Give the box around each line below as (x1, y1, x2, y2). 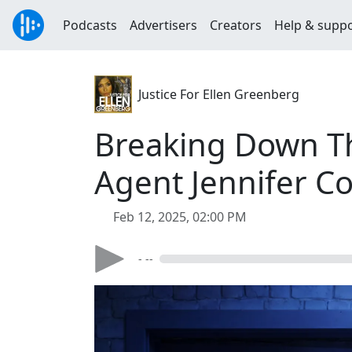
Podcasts (63, 16, 117, 34)
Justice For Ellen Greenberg (138, 86, 299, 103)
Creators (210, 16, 262, 34)
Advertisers (130, 16, 197, 34)
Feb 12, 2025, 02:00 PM (113, 208, 247, 225)
